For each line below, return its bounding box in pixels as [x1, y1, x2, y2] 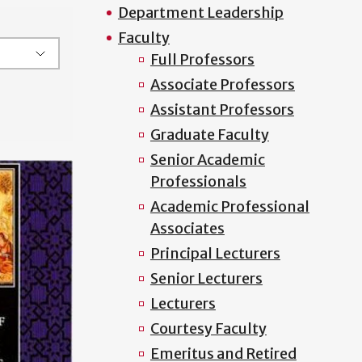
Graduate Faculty [149, 125, 269, 144]
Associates [149, 219, 225, 238]
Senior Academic [149, 150, 265, 169]
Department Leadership [117, 3, 284, 22]
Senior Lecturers [149, 269, 263, 288]
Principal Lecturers [149, 244, 280, 263]
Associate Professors [149, 75, 295, 94]
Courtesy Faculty [149, 319, 267, 338]
